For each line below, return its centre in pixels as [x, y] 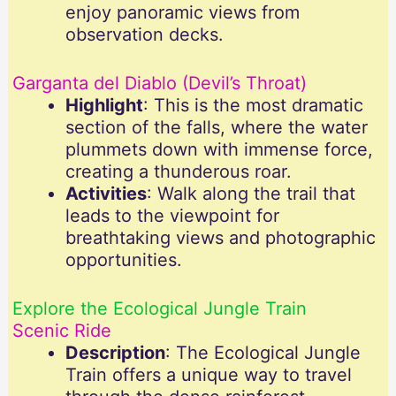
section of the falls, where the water [216, 128]
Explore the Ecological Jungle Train [159, 309]
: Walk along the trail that [251, 194]
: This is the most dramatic [253, 106]
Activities [106, 194]
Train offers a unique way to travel [208, 375]
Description [115, 353]
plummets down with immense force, [219, 150]
